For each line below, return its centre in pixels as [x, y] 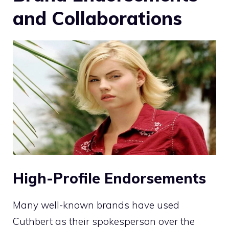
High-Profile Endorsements [109, 178]
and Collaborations [97, 18]
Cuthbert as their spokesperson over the [104, 221]
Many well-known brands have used [96, 205]
